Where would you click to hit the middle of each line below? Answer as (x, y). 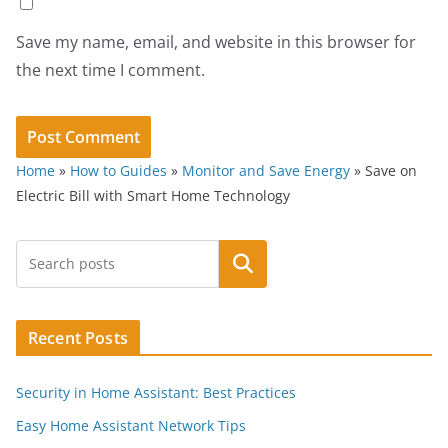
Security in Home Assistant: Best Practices (156, 393)
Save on (389, 171)
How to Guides (118, 171)
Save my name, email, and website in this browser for (216, 42)
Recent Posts (78, 338)
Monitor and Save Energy (266, 171)
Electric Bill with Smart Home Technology (153, 196)
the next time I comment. (110, 70)
